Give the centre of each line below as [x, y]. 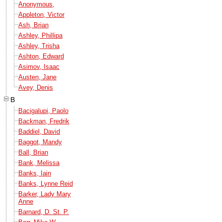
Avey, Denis [36, 87]
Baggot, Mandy [40, 142]
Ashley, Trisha [39, 46]
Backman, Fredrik [44, 121]
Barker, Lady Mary [45, 194]
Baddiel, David [39, 131]
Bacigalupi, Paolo [43, 111]
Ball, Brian [33, 152]
